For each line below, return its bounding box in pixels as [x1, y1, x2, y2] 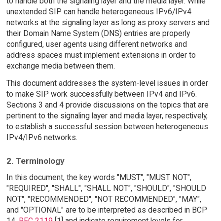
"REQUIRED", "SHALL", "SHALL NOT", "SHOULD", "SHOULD [6, 184, 206, 193]
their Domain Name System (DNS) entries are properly [6, 29, 190, 38]
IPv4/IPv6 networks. [6, 132, 77, 142]
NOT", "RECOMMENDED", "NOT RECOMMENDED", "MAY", [6, 194, 201, 204]
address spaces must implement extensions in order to [6, 50, 196, 60]
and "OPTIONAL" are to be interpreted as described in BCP [6, 205, 207, 215]
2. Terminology [6, 155, 65, 166]
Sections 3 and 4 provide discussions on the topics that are [6, 100, 209, 110]
